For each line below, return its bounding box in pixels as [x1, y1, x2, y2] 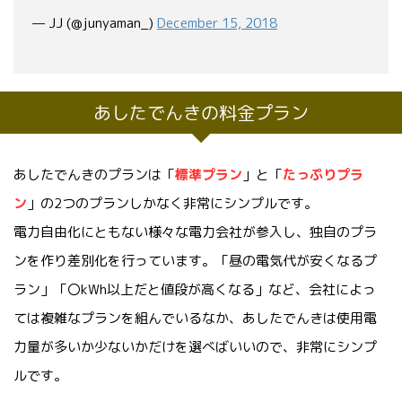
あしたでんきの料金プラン [93, 99, 309, 125]
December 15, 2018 [157, 13, 277, 32]
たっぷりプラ [283, 164, 363, 184]
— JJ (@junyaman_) [32, 13, 157, 32]
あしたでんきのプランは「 [13, 164, 175, 184]
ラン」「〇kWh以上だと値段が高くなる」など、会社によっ [13, 279, 376, 299]
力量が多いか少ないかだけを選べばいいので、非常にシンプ [13, 336, 377, 356]
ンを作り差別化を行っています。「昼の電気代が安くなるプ [13, 250, 377, 270]
